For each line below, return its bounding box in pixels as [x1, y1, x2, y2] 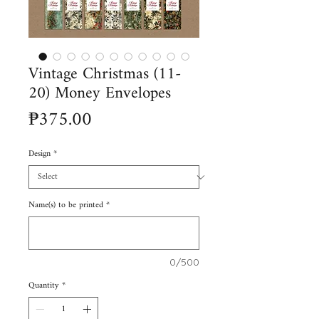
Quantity [28, 277, 59, 294]
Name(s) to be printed [28, 197, 103, 214]
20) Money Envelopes [28, 77, 171, 110]
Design [28, 145, 51, 162]
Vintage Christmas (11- [28, 58, 181, 91]
